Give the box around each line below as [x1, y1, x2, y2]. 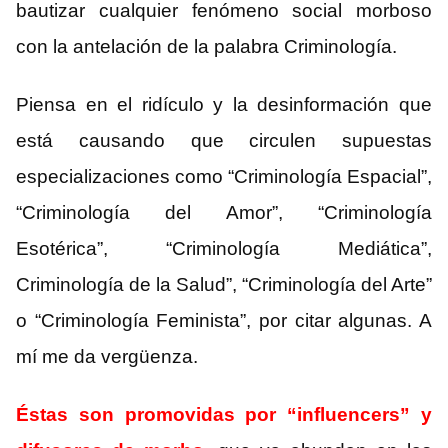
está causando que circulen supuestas [16, 130, 432, 152]
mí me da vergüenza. [16, 346, 198, 368]
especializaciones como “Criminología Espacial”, [16, 166, 432, 188]
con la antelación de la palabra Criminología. [16, 36, 397, 58]
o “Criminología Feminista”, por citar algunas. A [16, 310, 432, 332]
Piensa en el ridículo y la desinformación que [16, 94, 432, 116]
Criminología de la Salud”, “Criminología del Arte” [16, 274, 432, 296]
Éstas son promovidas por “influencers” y [16, 404, 432, 426]
